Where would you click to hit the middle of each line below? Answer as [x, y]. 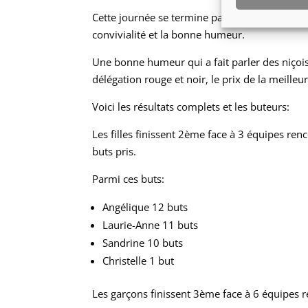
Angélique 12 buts [145, 207]
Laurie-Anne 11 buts [151, 224]
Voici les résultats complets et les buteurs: [191, 106]
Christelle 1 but [139, 260]
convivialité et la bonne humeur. [169, 34]
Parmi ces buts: [129, 178]
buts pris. [114, 151]
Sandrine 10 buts [143, 242]
